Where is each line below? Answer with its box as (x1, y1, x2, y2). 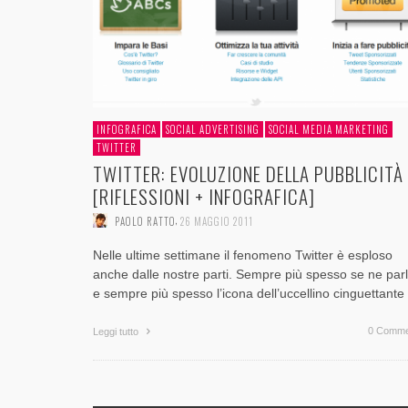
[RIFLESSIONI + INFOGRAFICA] (93, 181, 315, 210)
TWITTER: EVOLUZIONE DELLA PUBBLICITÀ (93, 158, 403, 188)
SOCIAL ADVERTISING (166, 121, 260, 137)
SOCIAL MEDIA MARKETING (269, 121, 389, 137)
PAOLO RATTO (115, 213, 176, 229)
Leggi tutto (93, 326, 141, 338)
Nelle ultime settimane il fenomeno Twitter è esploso (93, 248, 393, 263)
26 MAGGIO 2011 (180, 213, 253, 229)
